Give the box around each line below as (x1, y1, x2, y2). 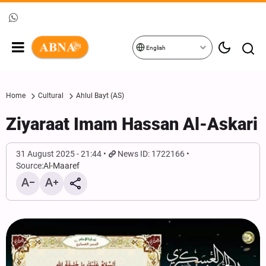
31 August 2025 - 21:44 (16, 149, 102, 159)
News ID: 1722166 (118, 149, 185, 159)
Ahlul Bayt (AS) (76, 91, 124, 100)
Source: (16, 161, 43, 170)
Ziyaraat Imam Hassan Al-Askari (6, 114, 258, 134)
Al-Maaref (43, 161, 80, 170)
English (145, 45, 166, 51)
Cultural (38, 91, 64, 100)
